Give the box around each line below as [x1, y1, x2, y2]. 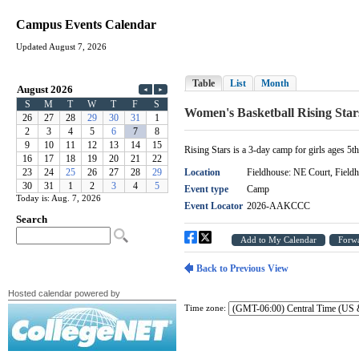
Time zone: [184, 304, 226, 313]
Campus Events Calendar [16, 18, 156, 31]
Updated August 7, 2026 [16, 42, 107, 52]
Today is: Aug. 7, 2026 [16, 194, 101, 203]
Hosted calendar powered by [8, 288, 120, 298]
